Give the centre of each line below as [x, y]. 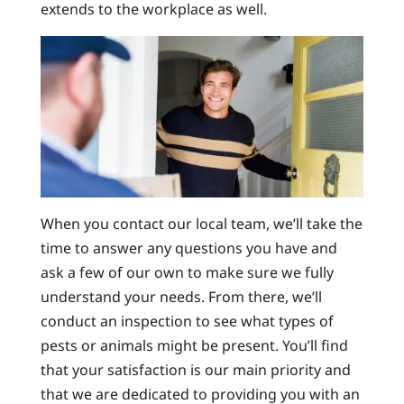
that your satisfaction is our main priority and [195, 370]
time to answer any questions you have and [188, 248]
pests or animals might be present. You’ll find [194, 346]
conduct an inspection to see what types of [187, 321]
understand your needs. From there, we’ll [181, 297]
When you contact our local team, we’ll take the [201, 224]
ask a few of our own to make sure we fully [187, 273]
